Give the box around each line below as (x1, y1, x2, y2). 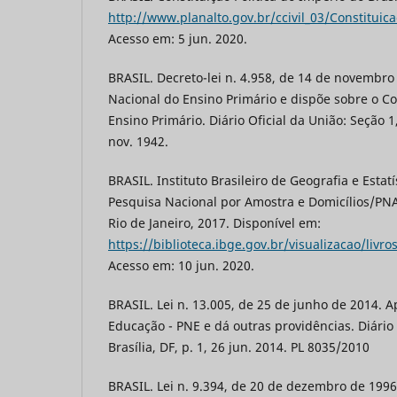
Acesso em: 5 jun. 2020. (108, 29, 247, 47)
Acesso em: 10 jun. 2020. (108, 256, 254, 274)
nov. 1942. (108, 132, 168, 150)
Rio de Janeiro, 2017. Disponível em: (108, 214, 321, 231)
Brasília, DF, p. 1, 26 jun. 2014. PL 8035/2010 (108, 338, 370, 355)
